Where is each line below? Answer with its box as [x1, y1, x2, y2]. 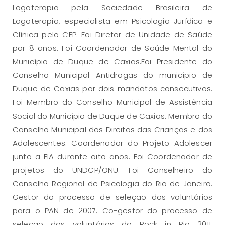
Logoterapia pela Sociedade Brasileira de [13, 2, 212, 13]
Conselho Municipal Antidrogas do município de [13, 69, 212, 80]
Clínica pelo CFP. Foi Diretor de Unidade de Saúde [13, 29, 212, 40]
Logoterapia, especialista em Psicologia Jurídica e [13, 15, 212, 26]
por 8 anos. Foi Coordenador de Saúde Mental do [13, 42, 212, 53]
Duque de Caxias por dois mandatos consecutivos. [13, 83, 212, 94]
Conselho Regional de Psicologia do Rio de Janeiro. [13, 178, 212, 189]
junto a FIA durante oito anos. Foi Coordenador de [13, 151, 212, 162]
